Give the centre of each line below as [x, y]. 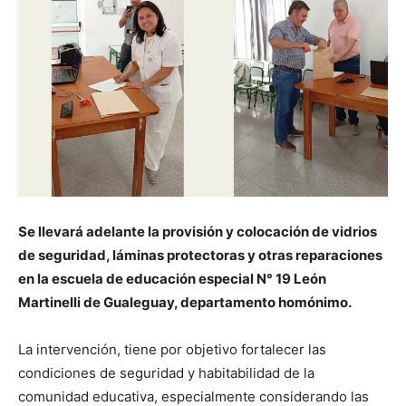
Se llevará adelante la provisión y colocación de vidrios [198, 232]
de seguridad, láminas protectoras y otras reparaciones [200, 256]
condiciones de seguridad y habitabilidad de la [166, 373]
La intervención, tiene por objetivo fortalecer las [172, 350]
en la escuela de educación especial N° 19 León [172, 279]
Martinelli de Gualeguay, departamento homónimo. [185, 303]
